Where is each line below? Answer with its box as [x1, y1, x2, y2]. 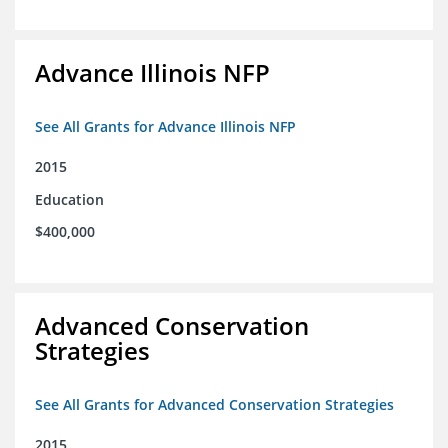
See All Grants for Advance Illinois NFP [35, 117, 296, 137]
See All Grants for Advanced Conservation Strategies [35, 395, 394, 415]
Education [35, 190, 104, 210]
